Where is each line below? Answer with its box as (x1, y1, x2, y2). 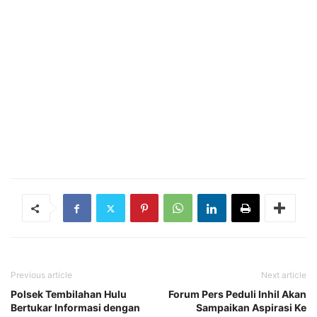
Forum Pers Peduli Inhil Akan (168, 288, 306, 301)
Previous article (11, 270, 72, 281)
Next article (261, 270, 306, 281)
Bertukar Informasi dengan (11, 301, 140, 314)
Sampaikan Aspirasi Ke (196, 301, 306, 314)
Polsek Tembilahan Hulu (11, 288, 127, 301)
